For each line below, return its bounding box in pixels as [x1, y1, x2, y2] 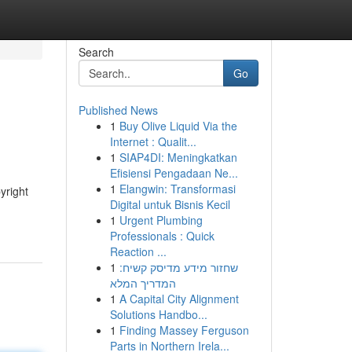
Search [78, 44, 114, 60]
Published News [78, 102, 158, 118]
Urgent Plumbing [119, 212, 203, 228]
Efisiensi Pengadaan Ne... [109, 165, 238, 181]
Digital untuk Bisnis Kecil [109, 196, 230, 212]
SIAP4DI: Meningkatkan [119, 149, 237, 165]
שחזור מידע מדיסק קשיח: [119, 259, 238, 275]
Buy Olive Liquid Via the [119, 118, 237, 134]
